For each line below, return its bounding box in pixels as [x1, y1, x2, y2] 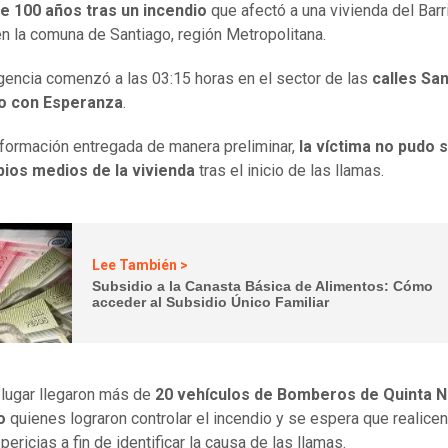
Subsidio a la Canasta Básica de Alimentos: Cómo [92, 277, 434, 294]
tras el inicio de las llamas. [199, 161, 388, 181]
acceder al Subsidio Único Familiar [92, 293, 330, 310]
